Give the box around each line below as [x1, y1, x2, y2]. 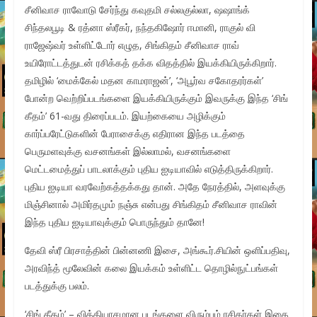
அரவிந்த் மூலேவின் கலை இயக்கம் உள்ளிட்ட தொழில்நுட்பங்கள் [24, 260, 278, 275]
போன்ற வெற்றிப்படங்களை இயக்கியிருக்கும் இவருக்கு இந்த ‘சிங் [24, 91, 288, 105]
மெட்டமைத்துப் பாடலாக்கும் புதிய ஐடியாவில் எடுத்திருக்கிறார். [24, 161, 273, 175]
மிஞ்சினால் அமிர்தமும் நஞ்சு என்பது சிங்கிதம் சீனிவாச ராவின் [24, 197, 277, 211]
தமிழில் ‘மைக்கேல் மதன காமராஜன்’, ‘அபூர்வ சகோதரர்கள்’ [24, 73, 263, 87]
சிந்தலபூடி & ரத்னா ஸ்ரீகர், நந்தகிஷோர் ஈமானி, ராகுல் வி [24, 20, 255, 34]
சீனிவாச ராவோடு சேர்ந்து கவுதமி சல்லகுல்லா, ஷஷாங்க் [24, 2, 250, 16]
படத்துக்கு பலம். [24, 278, 89, 292]
